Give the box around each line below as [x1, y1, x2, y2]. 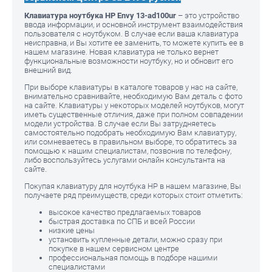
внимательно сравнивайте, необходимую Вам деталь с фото [24, 92, 242, 101]
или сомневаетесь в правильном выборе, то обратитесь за [24, 137, 237, 147]
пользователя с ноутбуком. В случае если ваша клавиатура [24, 29, 239, 39]
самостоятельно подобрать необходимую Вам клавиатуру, [24, 128, 236, 138]
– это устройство [176, 11, 239, 21]
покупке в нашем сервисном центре [49, 244, 179, 254]
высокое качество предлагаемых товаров [49, 208, 201, 217]
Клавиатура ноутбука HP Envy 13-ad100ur [24, 11, 176, 21]
